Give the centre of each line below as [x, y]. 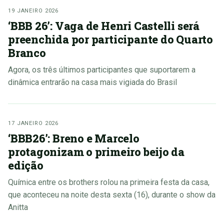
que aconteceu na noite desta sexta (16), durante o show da [112, 195]
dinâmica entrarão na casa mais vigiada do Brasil [92, 82]
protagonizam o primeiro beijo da [96, 152]
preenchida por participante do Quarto [110, 39]
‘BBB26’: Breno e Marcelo [74, 138]
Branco [27, 53]
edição [26, 165]
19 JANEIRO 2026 [33, 11]
